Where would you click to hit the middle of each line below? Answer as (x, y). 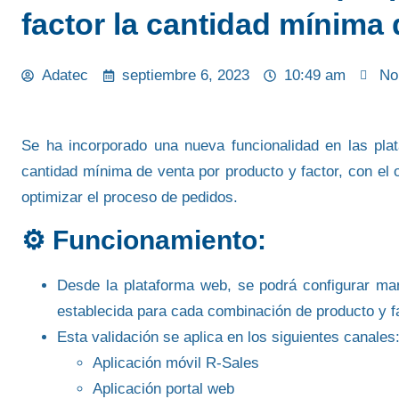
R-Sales (232, 363)
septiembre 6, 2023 (186, 75)
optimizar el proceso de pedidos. (130, 197)
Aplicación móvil (149, 363)
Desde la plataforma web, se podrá (180, 286)
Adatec (65, 75)
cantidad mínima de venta (108, 171)
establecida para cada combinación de (187, 312)
